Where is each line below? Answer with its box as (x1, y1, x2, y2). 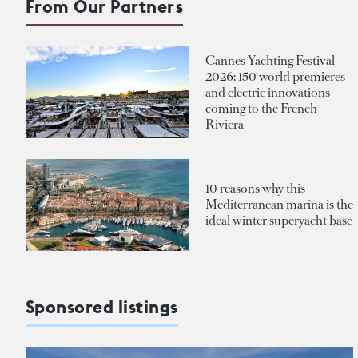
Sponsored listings (26, 295, 178, 318)
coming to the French (205, 99, 317, 117)
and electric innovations (205, 83, 330, 101)
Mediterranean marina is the (205, 196, 353, 213)
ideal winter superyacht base (205, 212, 352, 229)
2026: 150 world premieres (205, 67, 345, 85)
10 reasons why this (205, 180, 305, 197)
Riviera (205, 115, 244, 133)
